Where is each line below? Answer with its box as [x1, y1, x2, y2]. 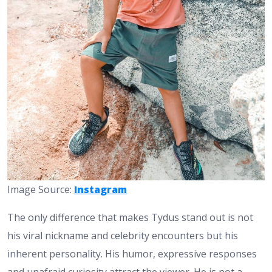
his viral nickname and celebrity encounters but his [7, 229, 238, 243]
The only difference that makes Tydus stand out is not [7, 211, 253, 225]
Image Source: [7, 183, 74, 197]
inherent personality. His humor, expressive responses [7, 247, 257, 261]
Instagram [74, 183, 127, 197]
